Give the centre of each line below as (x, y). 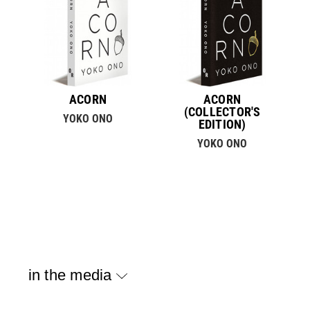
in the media (72, 275)
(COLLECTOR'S (222, 111)
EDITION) (222, 124)
